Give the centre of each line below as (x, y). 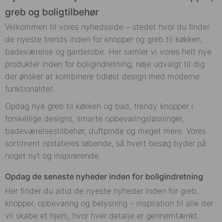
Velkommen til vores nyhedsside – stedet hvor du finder (107, 27)
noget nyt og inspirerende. (53, 156)
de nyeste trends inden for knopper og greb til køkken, (104, 39)
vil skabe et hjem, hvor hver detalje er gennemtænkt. (102, 216)
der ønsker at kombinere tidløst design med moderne (102, 76)
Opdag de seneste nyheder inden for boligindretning (104, 176)
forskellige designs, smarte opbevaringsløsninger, (94, 118)
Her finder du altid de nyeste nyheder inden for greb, (102, 191)
